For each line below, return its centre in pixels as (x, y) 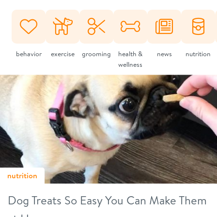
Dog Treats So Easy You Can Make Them (107, 200)
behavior (29, 54)
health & (130, 54)
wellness (130, 64)
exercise (62, 54)
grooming (96, 54)
